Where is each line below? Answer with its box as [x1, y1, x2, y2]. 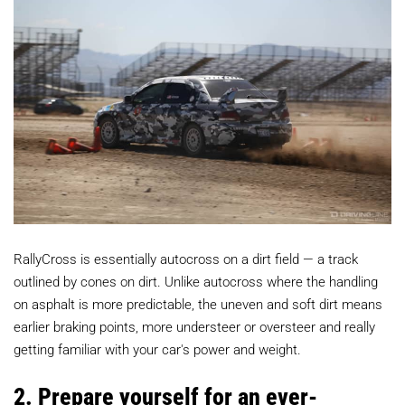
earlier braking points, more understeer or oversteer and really [14, 317, 375, 336]
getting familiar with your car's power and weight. [14, 340, 301, 359]
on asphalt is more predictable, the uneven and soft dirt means [14, 295, 382, 314]
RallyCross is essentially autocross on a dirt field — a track [14, 250, 358, 268]
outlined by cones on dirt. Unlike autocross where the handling [14, 272, 378, 291]
